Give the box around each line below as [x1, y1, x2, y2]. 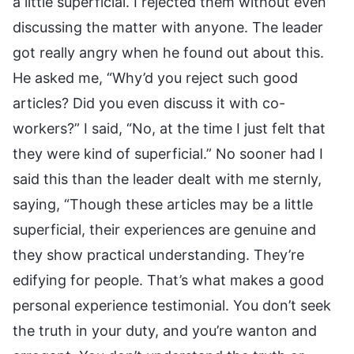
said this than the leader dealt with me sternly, [13, 170, 322, 187]
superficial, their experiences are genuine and [13, 220, 316, 238]
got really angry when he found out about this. [13, 43, 324, 61]
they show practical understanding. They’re [13, 246, 304, 263]
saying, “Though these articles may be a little [13, 195, 313, 213]
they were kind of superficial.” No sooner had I [13, 145, 323, 162]
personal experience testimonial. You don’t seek [13, 296, 331, 314]
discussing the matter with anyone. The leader [13, 18, 323, 36]
